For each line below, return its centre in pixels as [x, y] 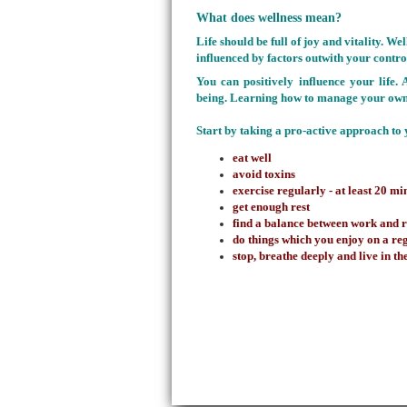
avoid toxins [264, 174]
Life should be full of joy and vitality [289, 41]
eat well [252, 158]
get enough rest [271, 207]
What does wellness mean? [269, 18]
